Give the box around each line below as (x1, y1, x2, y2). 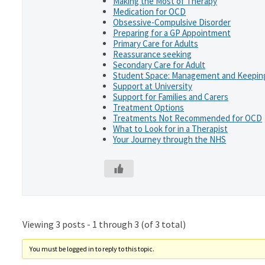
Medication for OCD (113, 6, 186, 17)
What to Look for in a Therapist (113, 123, 228, 134)
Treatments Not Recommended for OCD (113, 112, 262, 124)
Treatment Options (113, 102, 184, 113)
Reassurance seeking (113, 49, 192, 60)
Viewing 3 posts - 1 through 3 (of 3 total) (22, 218, 186, 230)
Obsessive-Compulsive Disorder (113, 17, 231, 28)
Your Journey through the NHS (113, 134, 226, 145)
